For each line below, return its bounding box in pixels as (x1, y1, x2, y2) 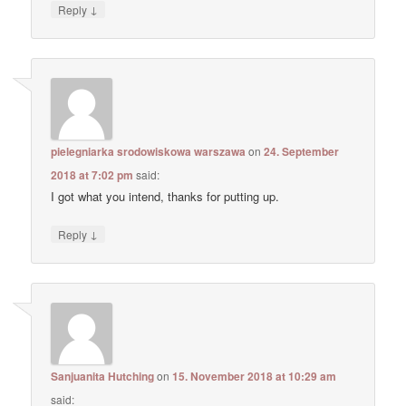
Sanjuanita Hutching (51, 368, 155, 385)
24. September (264, 142, 340, 159)
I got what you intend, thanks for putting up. (51, 187, 280, 205)
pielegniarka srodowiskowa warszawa (51, 142, 246, 159)
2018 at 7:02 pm (51, 166, 134, 183)
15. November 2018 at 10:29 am (172, 368, 337, 385)
